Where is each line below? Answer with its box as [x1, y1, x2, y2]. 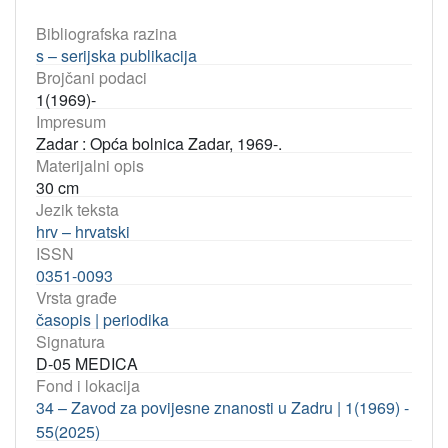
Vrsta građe [36, 286, 117, 309]
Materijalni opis [36, 154, 144, 177]
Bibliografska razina [36, 22, 177, 45]
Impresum [36, 110, 106, 133]
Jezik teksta [36, 198, 119, 221]
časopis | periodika [36, 308, 169, 331]
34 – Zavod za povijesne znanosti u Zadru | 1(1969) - [36, 396, 409, 419]
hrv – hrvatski [36, 220, 130, 243]
